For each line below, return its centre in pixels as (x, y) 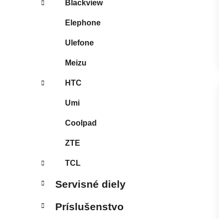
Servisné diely (90, 184)
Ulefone (79, 43)
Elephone (83, 22)
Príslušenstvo (89, 206)
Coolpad (81, 123)
